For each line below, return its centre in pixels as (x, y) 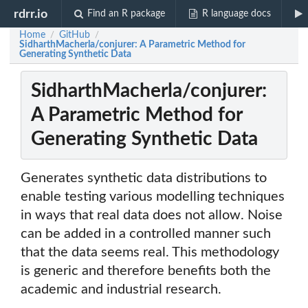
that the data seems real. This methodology (150, 253)
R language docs (236, 14)
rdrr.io (31, 14)
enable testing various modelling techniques (153, 197)
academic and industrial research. (121, 290)
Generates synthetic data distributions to (144, 178)
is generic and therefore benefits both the (146, 271)
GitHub (75, 35)
